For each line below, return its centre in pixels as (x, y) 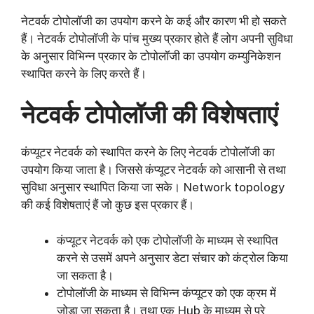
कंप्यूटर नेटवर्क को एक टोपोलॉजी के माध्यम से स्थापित (168, 240)
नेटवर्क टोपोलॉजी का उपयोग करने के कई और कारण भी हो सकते (154, 21)
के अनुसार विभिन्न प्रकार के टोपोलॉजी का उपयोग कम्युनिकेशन (151, 56)
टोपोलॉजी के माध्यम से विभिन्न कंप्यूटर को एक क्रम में (166, 293)
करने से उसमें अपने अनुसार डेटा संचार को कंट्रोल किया (172, 258)
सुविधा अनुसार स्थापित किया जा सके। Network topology (153, 187)
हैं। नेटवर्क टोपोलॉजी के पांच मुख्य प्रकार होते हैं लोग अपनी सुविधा (157, 38)
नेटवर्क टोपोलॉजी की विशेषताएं (149, 115)
